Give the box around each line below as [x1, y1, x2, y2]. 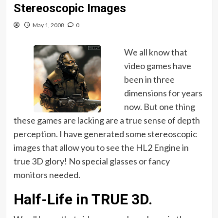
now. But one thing [124, 101, 195, 112]
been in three [124, 74, 175, 85]
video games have [124, 60, 191, 71]
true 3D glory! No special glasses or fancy [13, 156, 170, 166]
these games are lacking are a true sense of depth [13, 115, 200, 126]
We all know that [124, 47, 187, 57]
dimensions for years [124, 88, 202, 98]
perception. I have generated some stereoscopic [13, 128, 197, 139]
